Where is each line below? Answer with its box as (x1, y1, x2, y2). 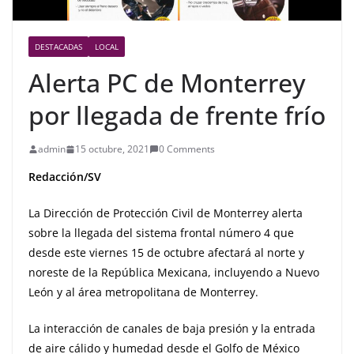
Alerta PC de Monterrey (28, 66, 306, 100)
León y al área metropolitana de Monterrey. (28, 284, 258, 300)
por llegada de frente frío (28, 98, 326, 133)
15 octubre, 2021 (75, 142, 149, 156)
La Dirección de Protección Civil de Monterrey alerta (28, 205, 303, 221)
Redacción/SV (28, 169, 120, 185)
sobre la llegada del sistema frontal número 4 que (28, 225, 294, 241)
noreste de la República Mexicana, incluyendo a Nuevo (28, 265, 319, 281)
